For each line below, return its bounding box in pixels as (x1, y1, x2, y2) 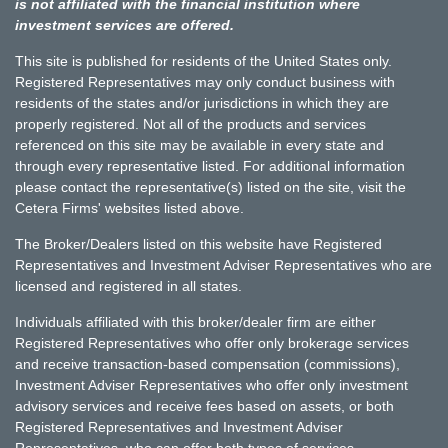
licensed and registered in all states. (15, 277, 242, 294)
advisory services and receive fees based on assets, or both (15, 397, 394, 414)
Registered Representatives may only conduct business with (15, 73, 395, 90)
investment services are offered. (15, 16, 234, 33)
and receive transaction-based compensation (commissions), (15, 355, 400, 372)
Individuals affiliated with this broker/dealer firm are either (15, 313, 376, 330)
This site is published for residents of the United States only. (15, 52, 392, 69)
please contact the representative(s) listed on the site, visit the (15, 178, 406, 195)
